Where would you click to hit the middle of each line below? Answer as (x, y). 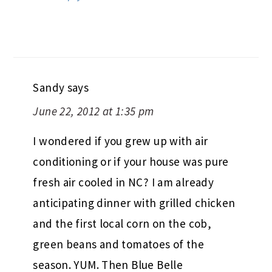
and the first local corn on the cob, (122, 223)
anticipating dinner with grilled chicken (134, 202)
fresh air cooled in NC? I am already (124, 182)
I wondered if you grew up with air (121, 141)
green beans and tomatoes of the (119, 244)
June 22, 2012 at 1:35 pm (93, 111)
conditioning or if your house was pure (131, 161)
